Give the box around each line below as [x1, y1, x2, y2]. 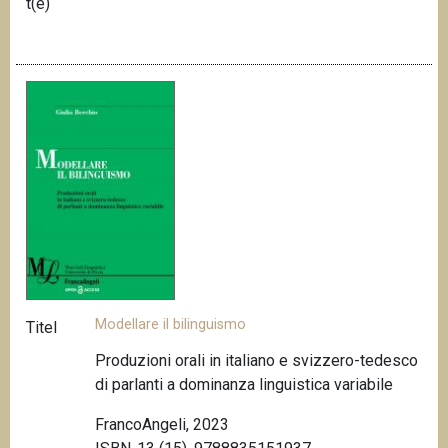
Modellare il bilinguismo [95, 316, 247, 334]
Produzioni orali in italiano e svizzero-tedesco [95, 350, 419, 370]
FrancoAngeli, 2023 [95, 414, 230, 434]
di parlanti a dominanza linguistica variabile [95, 374, 394, 394]
